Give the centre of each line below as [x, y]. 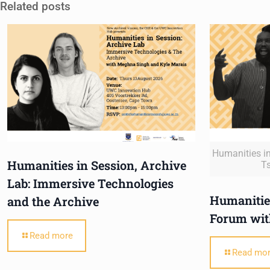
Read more [51, 236]
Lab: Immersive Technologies [90, 184]
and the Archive [53, 202]
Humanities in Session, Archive [97, 165]
